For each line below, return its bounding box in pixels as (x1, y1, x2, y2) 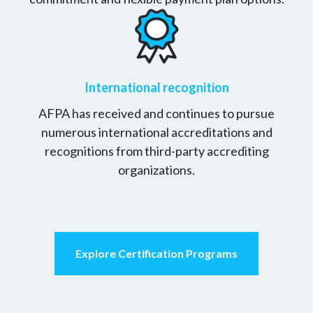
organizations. (118, 162, 195, 177)
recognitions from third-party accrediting (44, 143, 269, 159)
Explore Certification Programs (75, 247, 238, 260)
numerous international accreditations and (41, 124, 272, 140)
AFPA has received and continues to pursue (38, 105, 275, 121)
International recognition (84, 80, 229, 95)
